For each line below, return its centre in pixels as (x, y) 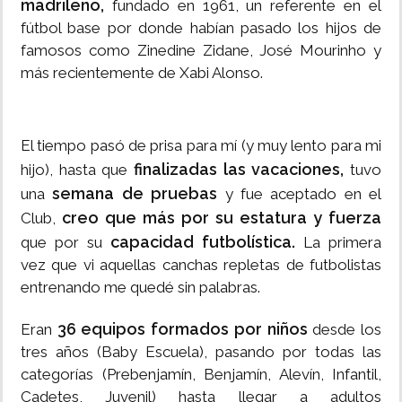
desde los (345, 330)
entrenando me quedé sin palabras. (140, 288)
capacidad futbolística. (207, 242)
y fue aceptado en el (299, 194)
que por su (66, 243)
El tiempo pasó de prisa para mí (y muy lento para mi (201, 146)
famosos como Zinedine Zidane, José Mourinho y (201, 51)
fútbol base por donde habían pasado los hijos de (201, 28)
